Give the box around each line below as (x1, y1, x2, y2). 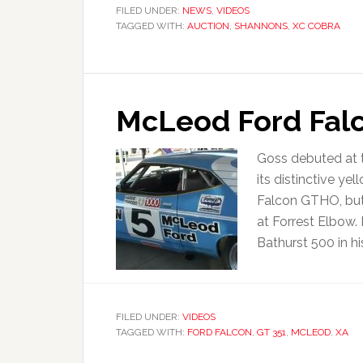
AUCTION (187, 20, 229, 32)
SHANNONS (234, 20, 288, 32)
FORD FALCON (187, 327, 252, 338)
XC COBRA (293, 20, 340, 32)
